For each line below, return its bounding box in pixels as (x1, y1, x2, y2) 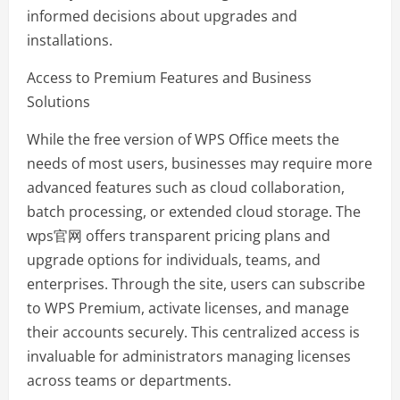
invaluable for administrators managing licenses (27, 346, 351, 367)
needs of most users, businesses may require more (27, 154, 372, 174)
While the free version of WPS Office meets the (27, 129, 339, 150)
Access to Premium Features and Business (27, 68, 312, 88)
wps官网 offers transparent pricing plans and (27, 226, 330, 246)
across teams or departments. (27, 371, 231, 391)
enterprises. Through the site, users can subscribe (27, 274, 365, 295)
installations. (27, 30, 112, 51)
